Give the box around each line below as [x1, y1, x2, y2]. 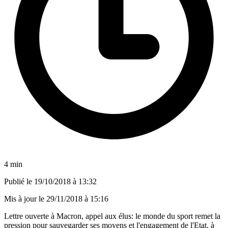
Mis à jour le [4, 194, 46, 203]
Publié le [4, 177, 34, 186]
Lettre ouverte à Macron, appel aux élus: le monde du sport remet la [4, 211, 220, 220]
